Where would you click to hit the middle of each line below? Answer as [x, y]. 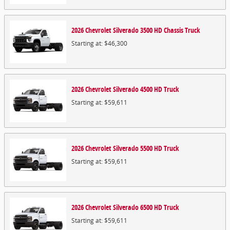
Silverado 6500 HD [138, 207]
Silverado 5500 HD [138, 148]
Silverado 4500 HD [138, 89]
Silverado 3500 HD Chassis [148, 30]
